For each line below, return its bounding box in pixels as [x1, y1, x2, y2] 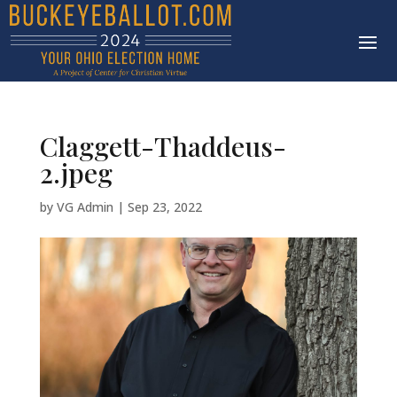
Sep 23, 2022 [127, 198, 202, 216]
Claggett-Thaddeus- [39, 128, 286, 165]
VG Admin [56, 198, 113, 216]
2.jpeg [39, 155, 113, 191]
